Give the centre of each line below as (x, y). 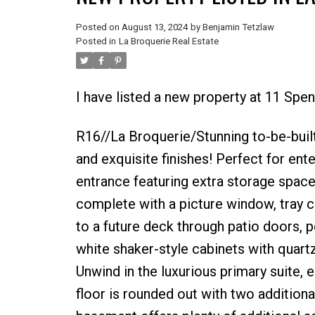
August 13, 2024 (154, 27)
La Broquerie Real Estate (168, 41)
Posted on (98, 27)
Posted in (96, 41)
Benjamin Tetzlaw (238, 27)
